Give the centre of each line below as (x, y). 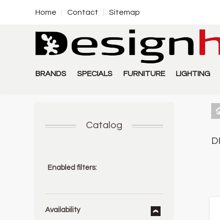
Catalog (104, 125)
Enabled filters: (72, 168)
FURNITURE (144, 74)
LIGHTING (193, 74)
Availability (63, 210)
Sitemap (124, 12)
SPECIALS (95, 74)
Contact (83, 12)
